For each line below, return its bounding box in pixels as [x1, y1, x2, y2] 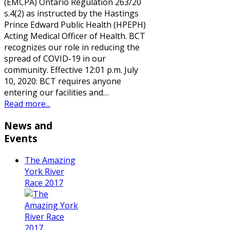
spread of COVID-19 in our [4, 53, 106, 65]
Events [4, 132, 37, 145]
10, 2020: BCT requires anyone [4, 75, 121, 87]
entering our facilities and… [4, 87, 109, 99]
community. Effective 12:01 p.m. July [4, 64, 138, 76]
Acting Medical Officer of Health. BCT [4, 30, 145, 42]
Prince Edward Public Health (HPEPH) [4, 19, 146, 31]
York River [25, 165, 64, 177]
